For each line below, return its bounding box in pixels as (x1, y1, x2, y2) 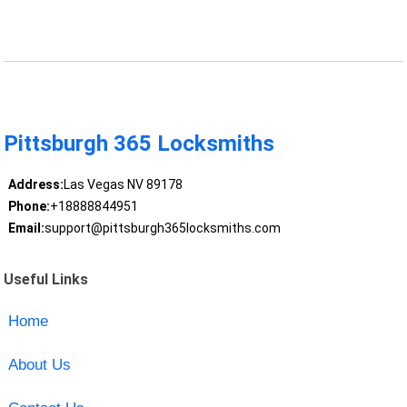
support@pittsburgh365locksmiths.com (44, 221, 281, 236)
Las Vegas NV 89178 (63, 177, 183, 193)
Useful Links (4, 270, 89, 288)
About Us (7, 355, 71, 373)
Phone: (7, 199, 50, 214)
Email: (7, 221, 45, 236)
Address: (7, 177, 64, 193)
